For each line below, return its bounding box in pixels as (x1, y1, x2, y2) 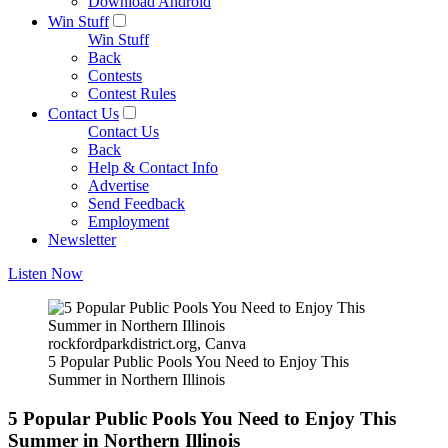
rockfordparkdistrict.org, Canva (48, 335, 246, 352)
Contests (88, 67, 142, 84)
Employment (88, 213, 169, 230)
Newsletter (48, 231, 116, 248)
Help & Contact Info (88, 159, 218, 176)
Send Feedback (88, 195, 185, 212)
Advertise (88, 177, 149, 194)
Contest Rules (88, 85, 176, 102)
